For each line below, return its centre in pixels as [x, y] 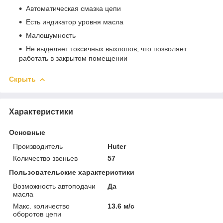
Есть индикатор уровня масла [75, 22]
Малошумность [51, 35]
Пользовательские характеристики [72, 172]
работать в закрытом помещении [73, 58]
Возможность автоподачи [54, 186]
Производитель [38, 146]
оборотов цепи [37, 214]
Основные [27, 132]
